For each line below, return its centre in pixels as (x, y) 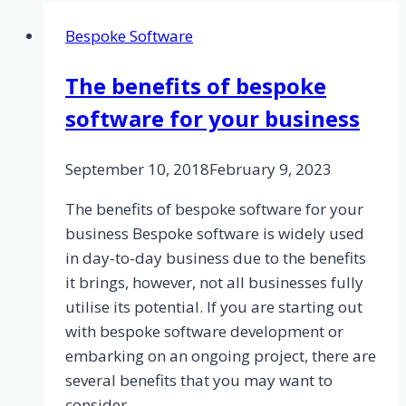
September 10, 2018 (137, 169)
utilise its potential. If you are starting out (214, 306)
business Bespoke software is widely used (215, 233)
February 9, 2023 (271, 169)
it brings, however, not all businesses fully (214, 282)
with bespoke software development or (204, 331)
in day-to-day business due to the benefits (216, 257)
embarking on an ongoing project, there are (221, 355)
